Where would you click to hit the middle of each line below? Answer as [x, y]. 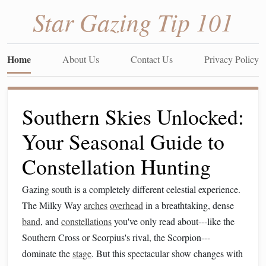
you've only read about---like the [173, 221]
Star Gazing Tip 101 [133, 21]
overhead [126, 205]
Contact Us [152, 59]
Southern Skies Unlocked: [133, 116]
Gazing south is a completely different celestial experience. [131, 189]
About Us [81, 59]
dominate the [47, 253]
